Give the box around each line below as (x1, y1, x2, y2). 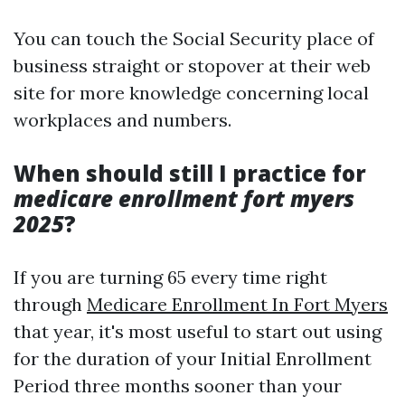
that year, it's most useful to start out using (14, 320, 381, 343)
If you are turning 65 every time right (14, 266, 327, 288)
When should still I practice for (14, 158, 366, 188)
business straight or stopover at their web (14, 54, 371, 77)
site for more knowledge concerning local (14, 81, 369, 104)
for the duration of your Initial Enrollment (14, 347, 372, 370)
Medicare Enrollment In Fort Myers (87, 293, 388, 316)
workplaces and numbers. (14, 108, 231, 131)
